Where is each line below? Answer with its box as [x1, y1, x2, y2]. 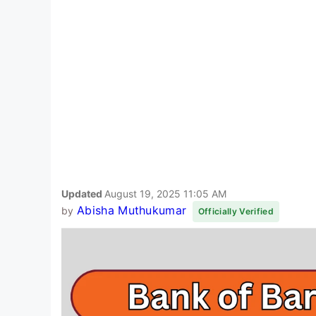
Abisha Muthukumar [76, 202, 187, 217]
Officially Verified [197, 205, 274, 217]
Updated [61, 187, 104, 200]
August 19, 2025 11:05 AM [104, 187, 226, 200]
